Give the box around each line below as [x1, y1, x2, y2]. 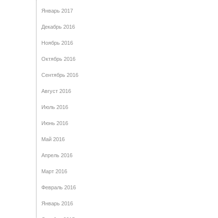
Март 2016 [41, 168, 67, 174]
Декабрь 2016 [41, 24, 75, 30]
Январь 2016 [41, 200, 73, 206]
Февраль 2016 [41, 184, 76, 190]
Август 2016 [41, 88, 71, 94]
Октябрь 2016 [41, 56, 75, 62]
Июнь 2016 [41, 120, 68, 126]
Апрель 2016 [41, 152, 73, 158]
